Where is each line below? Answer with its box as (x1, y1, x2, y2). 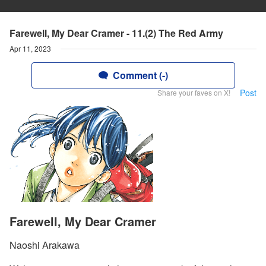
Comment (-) (112, 68, 168, 82)
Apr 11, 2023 (9, 43, 51, 53)
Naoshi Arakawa (9, 238, 80, 252)
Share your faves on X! (157, 87, 230, 97)
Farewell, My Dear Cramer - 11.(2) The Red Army (9, 26, 223, 40)
